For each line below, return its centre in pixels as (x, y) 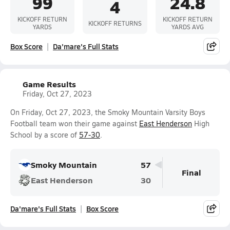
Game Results (49, 84)
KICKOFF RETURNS (115, 23)
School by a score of (45, 135)
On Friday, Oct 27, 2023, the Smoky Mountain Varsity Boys (108, 112)
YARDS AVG (187, 27)
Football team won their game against (75, 123)
